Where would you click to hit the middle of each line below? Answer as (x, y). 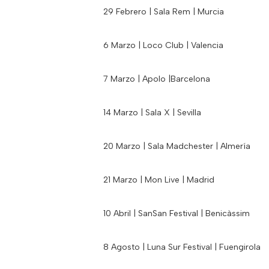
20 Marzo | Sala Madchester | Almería (177, 146)
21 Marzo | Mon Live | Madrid (159, 180)
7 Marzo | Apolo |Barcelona (157, 79)
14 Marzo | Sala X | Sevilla (152, 112)
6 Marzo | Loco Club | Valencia (163, 45)
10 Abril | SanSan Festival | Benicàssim (177, 213)
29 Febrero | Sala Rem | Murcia (164, 11)
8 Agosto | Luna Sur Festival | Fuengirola (182, 247)
